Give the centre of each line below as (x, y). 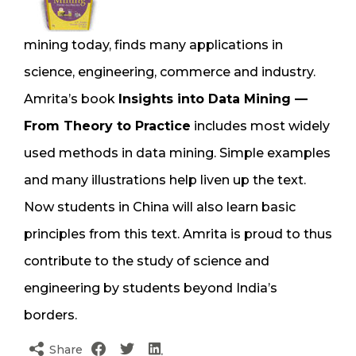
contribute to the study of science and (147, 261)
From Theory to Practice (107, 126)
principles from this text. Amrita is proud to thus (178, 234)
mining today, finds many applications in (153, 44)
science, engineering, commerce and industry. (170, 72)
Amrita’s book (71, 99)
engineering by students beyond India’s (151, 288)
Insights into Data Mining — (213, 99)
